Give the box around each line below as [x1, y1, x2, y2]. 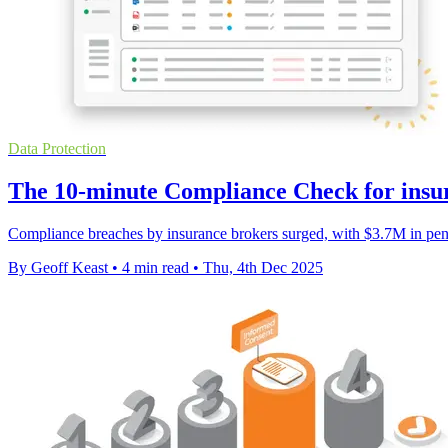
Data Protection [8, 140, 106, 158]
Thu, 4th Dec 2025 [203, 259, 323, 277]
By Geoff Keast [8, 259, 108, 277]
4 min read [122, 259, 189, 277]
